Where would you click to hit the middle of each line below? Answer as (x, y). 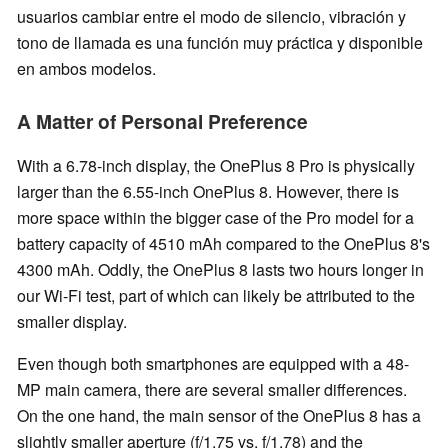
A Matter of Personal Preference (162, 121)
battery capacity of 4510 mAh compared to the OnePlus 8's (223, 244)
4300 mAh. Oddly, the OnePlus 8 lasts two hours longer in (220, 270)
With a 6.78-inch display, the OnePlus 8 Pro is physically (216, 166)
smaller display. (72, 322)
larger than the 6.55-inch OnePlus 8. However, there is (208, 192)
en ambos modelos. (86, 69)
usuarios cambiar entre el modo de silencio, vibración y (211, 17)
